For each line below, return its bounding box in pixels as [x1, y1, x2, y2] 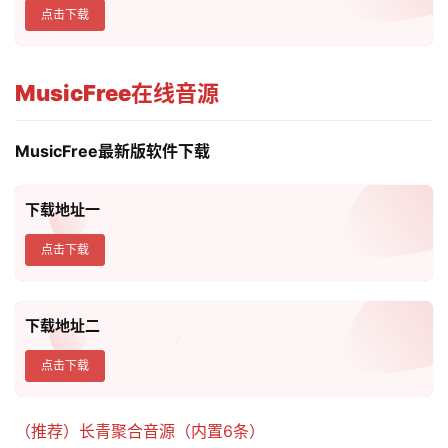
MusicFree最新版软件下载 [15, 141, 210, 162]
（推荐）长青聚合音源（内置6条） [15, 421, 265, 442]
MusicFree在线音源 [15, 80, 219, 107]
